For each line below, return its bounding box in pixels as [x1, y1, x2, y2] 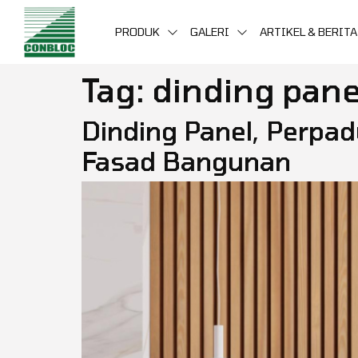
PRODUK [115, 25, 160, 38]
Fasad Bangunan [82, 145, 291, 176]
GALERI [190, 25, 229, 38]
